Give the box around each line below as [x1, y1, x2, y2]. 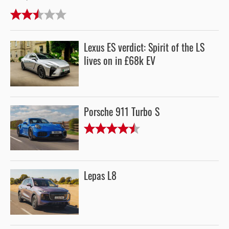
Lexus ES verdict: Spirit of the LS [84, 41, 204, 55]
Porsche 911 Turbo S [84, 105, 159, 119]
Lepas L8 [84, 169, 117, 183]
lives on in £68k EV [84, 54, 155, 68]
